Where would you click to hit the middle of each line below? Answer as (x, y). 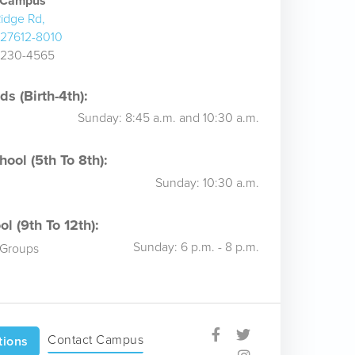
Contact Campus (96, 340)
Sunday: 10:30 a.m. (207, 182)
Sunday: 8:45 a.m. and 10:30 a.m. (168, 118)
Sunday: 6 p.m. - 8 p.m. (196, 247)
